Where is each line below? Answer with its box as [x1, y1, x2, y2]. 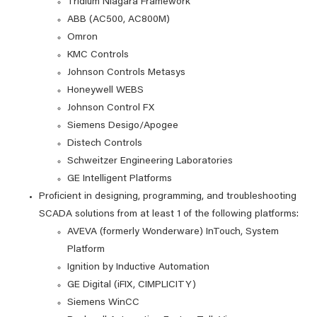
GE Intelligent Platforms [67, 174, 172, 184]
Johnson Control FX [67, 103, 154, 113]
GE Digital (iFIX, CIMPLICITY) [67, 280, 196, 290]
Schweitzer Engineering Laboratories [67, 156, 233, 166]
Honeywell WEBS [67, 86, 144, 96]
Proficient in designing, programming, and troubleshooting [39, 192, 296, 202]
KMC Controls [67, 50, 129, 60]
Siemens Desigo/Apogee [67, 121, 178, 131]
